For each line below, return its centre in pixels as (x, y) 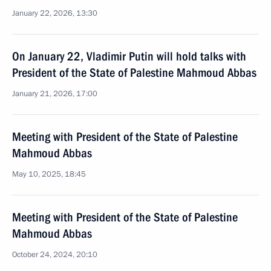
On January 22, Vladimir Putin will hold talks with (129, 56)
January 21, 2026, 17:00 (55, 94)
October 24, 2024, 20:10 (55, 255)
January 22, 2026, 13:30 (55, 13)
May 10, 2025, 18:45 (49, 174)
